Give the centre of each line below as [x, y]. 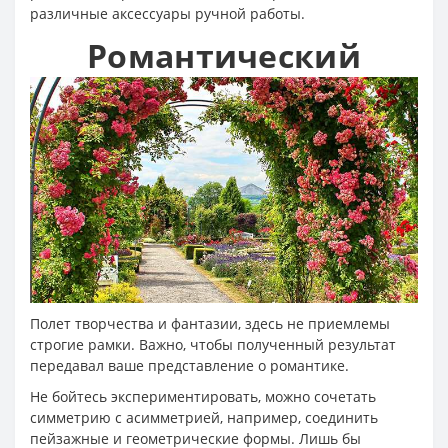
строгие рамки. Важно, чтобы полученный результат [213, 345]
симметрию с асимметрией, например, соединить [204, 418]
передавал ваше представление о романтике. [189, 366]
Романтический [224, 56]
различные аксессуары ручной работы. [167, 14]
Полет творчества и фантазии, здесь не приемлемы [210, 324]
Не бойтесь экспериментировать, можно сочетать [203, 397]
